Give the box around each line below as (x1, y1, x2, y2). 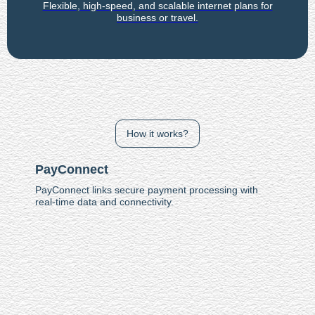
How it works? (127, 127, 188, 139)
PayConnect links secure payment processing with (35, 184, 258, 195)
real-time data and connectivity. (35, 195, 174, 207)
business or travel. (117, 11, 198, 23)
